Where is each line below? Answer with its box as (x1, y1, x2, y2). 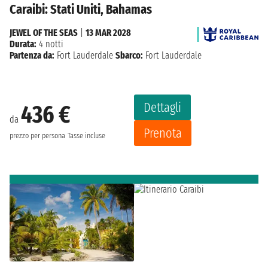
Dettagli (144, 99, 181, 116)
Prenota (144, 125, 182, 142)
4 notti (36, 38, 63, 50)
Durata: (10, 38, 36, 50)
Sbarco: (115, 50, 143, 62)
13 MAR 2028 (86, 27, 131, 39)
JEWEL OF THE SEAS (10, 27, 78, 39)
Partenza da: (10, 50, 54, 62)
